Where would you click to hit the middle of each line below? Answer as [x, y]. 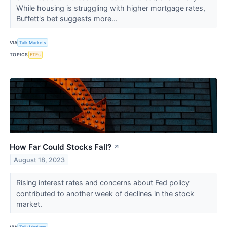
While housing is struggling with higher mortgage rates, [110, 8]
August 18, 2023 [40, 160]
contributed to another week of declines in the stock [105, 193]
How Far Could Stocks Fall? [61, 147]
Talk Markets [33, 42]
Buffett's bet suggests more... [68, 19]
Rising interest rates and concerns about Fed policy [103, 182]
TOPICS [19, 55]
